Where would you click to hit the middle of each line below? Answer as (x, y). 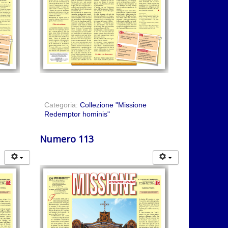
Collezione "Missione (113, 105)
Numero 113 (66, 139)
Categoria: (62, 105)
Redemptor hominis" (77, 114)
